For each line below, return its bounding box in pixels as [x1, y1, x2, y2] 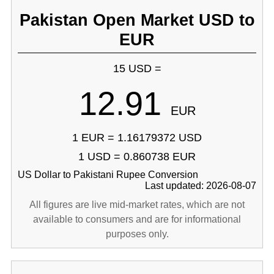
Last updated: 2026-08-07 [145, 180, 257, 191]
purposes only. [105, 229, 169, 239]
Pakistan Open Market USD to [19, 10, 255, 29]
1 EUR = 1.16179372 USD [72, 131, 202, 144]
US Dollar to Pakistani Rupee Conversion [17, 169, 198, 180]
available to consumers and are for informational [33, 214, 241, 224]
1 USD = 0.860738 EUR [78, 150, 196, 163]
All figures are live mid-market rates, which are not [29, 199, 245, 210]
